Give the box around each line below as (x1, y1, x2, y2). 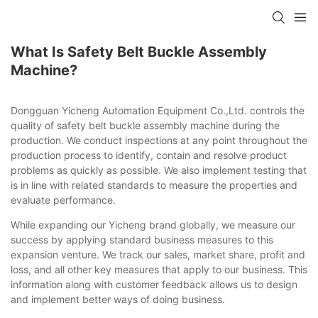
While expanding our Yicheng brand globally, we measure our (11, 218, 295, 231)
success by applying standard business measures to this (11, 233, 273, 246)
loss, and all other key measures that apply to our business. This (11, 263, 307, 275)
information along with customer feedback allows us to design (11, 278, 297, 290)
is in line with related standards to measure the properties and (11, 178, 297, 191)
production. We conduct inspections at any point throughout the (11, 133, 307, 146)
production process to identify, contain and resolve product (11, 148, 287, 161)
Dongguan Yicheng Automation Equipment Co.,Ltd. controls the (11, 104, 305, 116)
